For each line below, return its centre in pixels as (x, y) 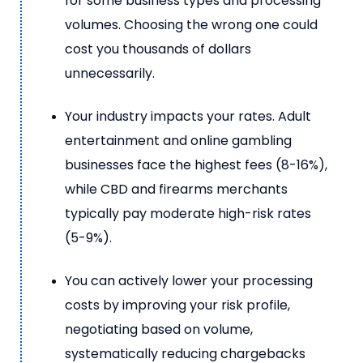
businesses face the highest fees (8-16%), (196, 164)
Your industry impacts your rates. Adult (188, 116)
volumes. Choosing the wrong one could (191, 24)
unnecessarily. (110, 73)
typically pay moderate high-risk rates (188, 213)
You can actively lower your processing (189, 280)
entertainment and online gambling (178, 140)
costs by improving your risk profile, (177, 305)
